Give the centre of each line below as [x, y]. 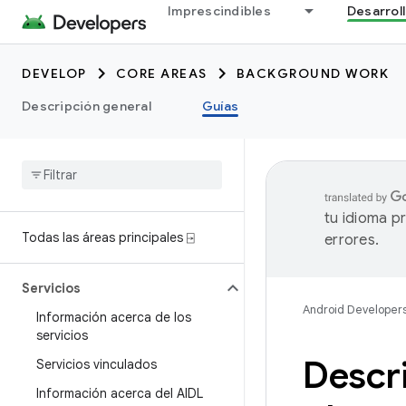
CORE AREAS [161, 73]
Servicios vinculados [97, 364]
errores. [352, 240]
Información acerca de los [114, 317]
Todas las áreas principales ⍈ [108, 237]
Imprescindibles [219, 11]
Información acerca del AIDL [120, 393]
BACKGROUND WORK [312, 73]
